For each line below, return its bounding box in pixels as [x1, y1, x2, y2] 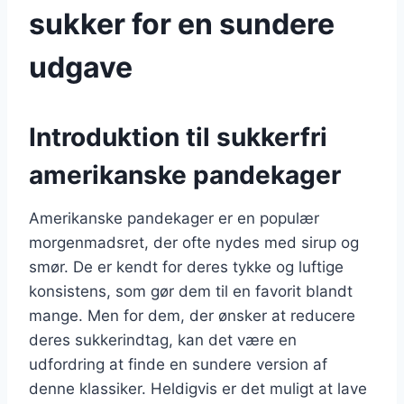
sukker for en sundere [29, 5, 335, 41]
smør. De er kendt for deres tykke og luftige [29, 257, 344, 276]
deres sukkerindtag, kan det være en [29, 330, 297, 349]
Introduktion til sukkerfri [29, 121, 327, 152]
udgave [29, 49, 133, 85]
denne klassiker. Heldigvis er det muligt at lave [29, 379, 367, 398]
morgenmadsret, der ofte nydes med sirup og [29, 233, 359, 252]
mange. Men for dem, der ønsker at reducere [29, 306, 355, 325]
